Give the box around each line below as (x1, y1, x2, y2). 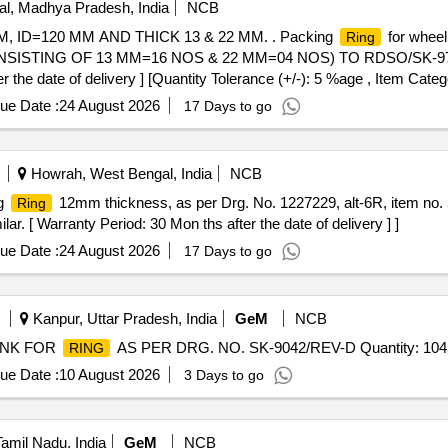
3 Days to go (183, 367, 264, 383)
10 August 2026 (58, 366, 160, 383)
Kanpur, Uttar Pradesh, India (28, 310, 217, 327)
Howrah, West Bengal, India (26, 165, 212, 182)
